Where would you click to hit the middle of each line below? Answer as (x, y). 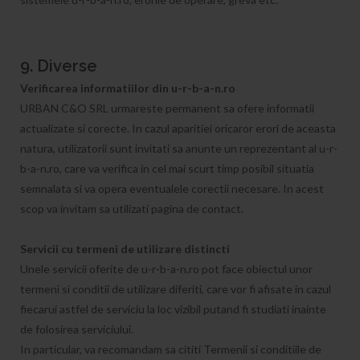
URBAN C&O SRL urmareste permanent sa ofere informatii (167, 108)
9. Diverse (59, 66)
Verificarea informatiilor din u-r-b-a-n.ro (128, 88)
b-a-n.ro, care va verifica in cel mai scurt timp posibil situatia (167, 168)
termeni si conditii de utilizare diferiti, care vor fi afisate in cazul (176, 289)
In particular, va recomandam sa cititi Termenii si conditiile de (171, 349)
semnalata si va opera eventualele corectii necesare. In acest (172, 188)
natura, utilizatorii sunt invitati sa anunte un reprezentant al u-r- (179, 148)
